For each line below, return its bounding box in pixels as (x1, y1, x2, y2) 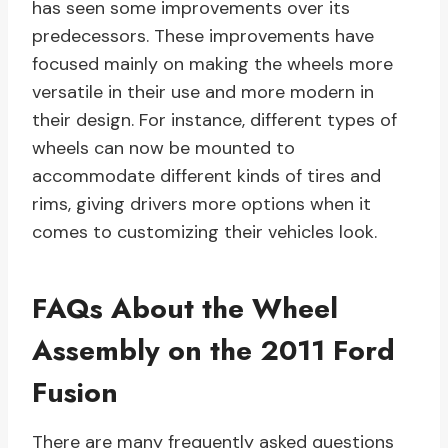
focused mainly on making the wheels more (32, 52, 393, 77)
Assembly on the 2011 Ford (32, 330, 395, 372)
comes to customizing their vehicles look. (32, 220, 377, 245)
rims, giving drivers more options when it (32, 192, 371, 217)
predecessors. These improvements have (32, 24, 374, 49)
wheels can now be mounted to (32, 136, 295, 161)
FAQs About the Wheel (32, 288, 338, 330)
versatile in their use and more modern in (32, 80, 374, 105)
